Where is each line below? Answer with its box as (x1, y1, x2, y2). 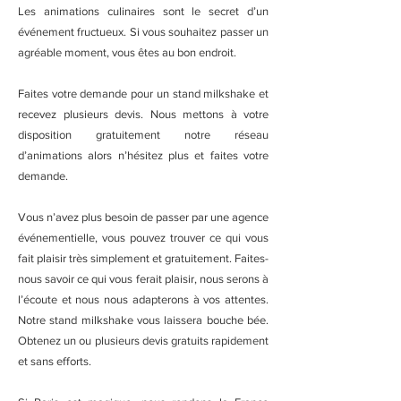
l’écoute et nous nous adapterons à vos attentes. (18, 293, 269, 306)
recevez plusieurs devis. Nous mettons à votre (18, 107, 269, 121)
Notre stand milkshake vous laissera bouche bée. (18, 313, 269, 327)
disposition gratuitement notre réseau (18, 128, 269, 141)
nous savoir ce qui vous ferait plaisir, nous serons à (18, 272, 269, 286)
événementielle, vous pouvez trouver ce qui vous (18, 231, 269, 244)
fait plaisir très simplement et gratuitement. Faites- (18, 252, 269, 265)
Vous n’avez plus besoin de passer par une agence (18, 210, 269, 224)
